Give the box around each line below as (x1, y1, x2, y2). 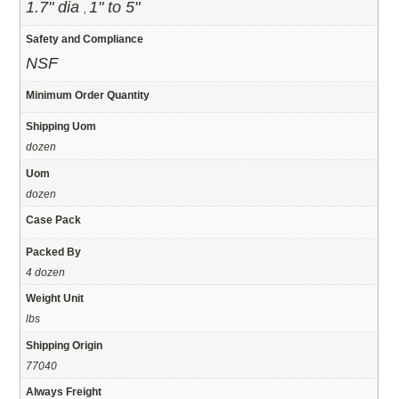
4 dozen (26, 265, 66, 278)
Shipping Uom (26, 120, 97, 133)
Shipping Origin (26, 338, 103, 351)
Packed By (26, 245, 82, 257)
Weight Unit (26, 292, 85, 305)
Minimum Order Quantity (26, 88, 151, 101)
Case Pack (26, 214, 82, 226)
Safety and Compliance (26, 33, 144, 45)
